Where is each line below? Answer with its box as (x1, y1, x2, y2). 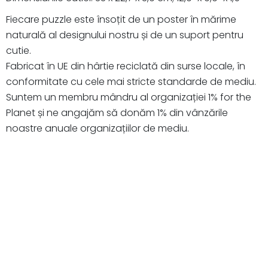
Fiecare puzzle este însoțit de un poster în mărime (6, 12, 236, 26)
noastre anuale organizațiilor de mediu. (6, 121, 189, 135)
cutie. (6, 43, 31, 57)
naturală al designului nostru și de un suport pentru (6, 28, 243, 42)
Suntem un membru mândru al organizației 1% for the (6, 90, 251, 104)
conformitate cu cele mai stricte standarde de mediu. (6, 74, 256, 89)
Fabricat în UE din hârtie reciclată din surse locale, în (6, 59, 245, 73)
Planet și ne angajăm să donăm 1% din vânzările (6, 105, 228, 120)
